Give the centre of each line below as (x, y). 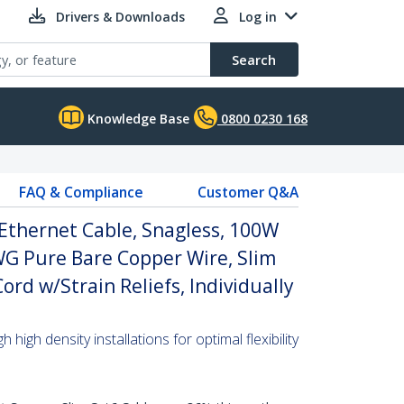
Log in (258, 17)
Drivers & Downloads (120, 17)
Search (254, 60)
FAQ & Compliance (81, 192)
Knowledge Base (137, 119)
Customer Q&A (248, 192)
